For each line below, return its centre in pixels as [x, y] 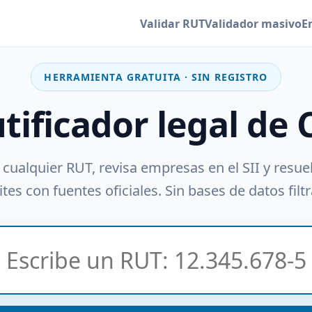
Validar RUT [172, 23]
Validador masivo [253, 23]
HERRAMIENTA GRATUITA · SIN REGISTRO [156, 77]
